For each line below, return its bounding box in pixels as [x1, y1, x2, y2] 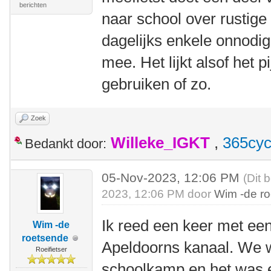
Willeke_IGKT [111, 134, 210, 151]
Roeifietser [35, 246, 67, 253]
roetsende [22, 233, 69, 243]
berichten [19, 1, 47, 8]
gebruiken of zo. [102, 75, 212, 93]
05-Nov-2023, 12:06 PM [102, 171, 244, 184]
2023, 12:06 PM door [102, 188, 215, 200]
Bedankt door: [25, 136, 106, 151]
